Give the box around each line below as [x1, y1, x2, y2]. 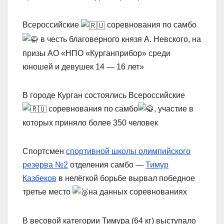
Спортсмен [22, 147, 66, 156]
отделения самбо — [68, 160, 145, 169]
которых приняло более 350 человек [22, 118, 158, 127]
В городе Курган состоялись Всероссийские [22, 90, 185, 99]
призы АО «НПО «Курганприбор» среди [22, 48, 170, 57]
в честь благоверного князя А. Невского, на [38, 34, 201, 43]
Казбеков [22, 174, 56, 183]
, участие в [154, 104, 193, 113]
